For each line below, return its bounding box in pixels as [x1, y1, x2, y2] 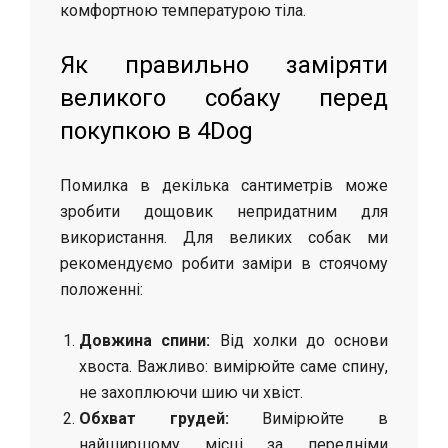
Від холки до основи [210, 330, 389, 350]
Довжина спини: [79, 330, 211, 350]
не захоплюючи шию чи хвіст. [79, 382, 304, 402]
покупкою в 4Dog [60, 116, 253, 145]
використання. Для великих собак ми [60, 227, 388, 247]
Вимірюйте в [228, 408, 389, 428]
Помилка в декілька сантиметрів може [60, 175, 388, 195]
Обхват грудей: [79, 408, 229, 428]
